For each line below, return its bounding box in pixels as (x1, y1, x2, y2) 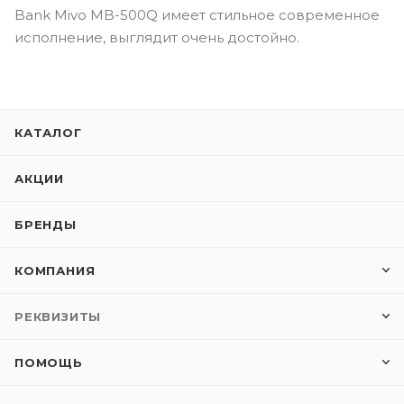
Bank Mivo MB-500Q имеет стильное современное (14, 5, 380, 23)
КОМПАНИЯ (14, 263, 96, 278)
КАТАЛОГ (14, 125, 82, 140)
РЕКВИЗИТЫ (14, 309, 102, 324)
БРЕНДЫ (14, 217, 77, 232)
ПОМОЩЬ (14, 355, 83, 370)
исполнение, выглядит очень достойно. (14, 28, 299, 46)
